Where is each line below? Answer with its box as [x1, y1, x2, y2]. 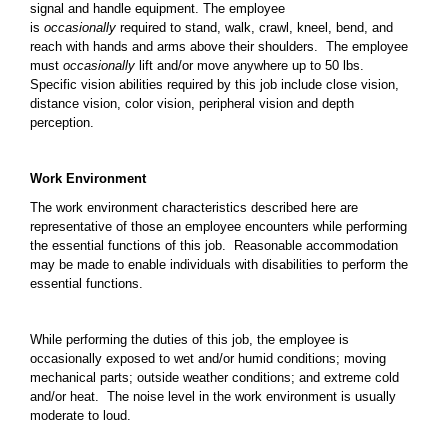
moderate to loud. [30, 408, 131, 423]
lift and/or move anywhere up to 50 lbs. [135, 58, 368, 73]
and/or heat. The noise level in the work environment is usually [30, 389, 396, 404]
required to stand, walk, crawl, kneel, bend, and [116, 20, 393, 35]
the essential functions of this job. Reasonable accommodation [30, 238, 398, 253]
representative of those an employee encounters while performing [30, 219, 407, 234]
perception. [30, 115, 94, 130]
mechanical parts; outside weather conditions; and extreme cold [30, 370, 399, 385]
